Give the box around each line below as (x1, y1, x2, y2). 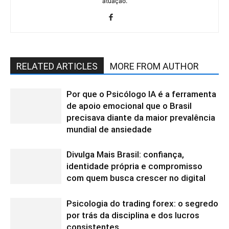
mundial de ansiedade (66, 124, 152, 134)
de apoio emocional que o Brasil (66, 100, 192, 111)
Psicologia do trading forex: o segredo (66, 198, 218, 209)
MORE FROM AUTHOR (110, 60, 199, 72)
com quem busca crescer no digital (66, 172, 205, 183)
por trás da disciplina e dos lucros (66, 210, 199, 220)
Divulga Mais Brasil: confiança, (66, 149, 184, 159)
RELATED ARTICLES (16, 60, 98, 72)
